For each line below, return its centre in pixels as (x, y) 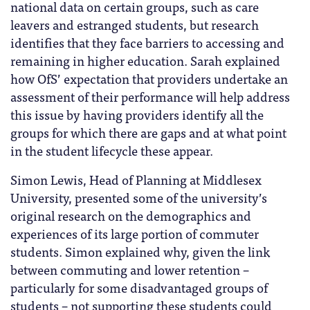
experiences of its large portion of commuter (135, 233)
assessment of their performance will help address (150, 96)
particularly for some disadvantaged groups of (139, 287)
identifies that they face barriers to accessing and (147, 42)
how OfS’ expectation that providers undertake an (149, 78)
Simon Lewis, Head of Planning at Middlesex (136, 179)
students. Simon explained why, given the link (140, 251)
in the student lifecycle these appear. (112, 150)
